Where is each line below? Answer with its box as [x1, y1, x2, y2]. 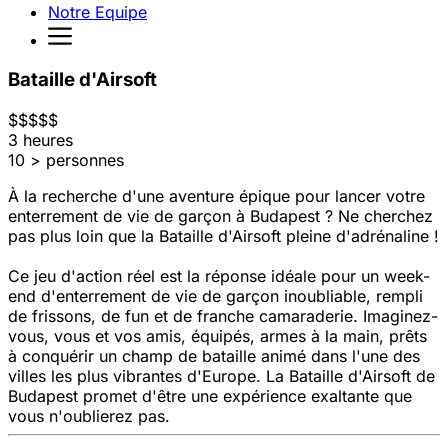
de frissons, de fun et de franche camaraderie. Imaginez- [8, 306, 438, 327]
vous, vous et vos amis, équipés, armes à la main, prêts [8, 326, 427, 347]
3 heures [8, 130, 73, 151]
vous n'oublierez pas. [8, 406, 170, 427]
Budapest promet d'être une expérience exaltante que [8, 386, 412, 407]
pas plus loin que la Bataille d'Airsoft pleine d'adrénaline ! [8, 226, 439, 247]
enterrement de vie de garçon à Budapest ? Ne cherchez [8, 206, 433, 227]
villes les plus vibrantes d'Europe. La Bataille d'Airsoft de [8, 366, 435, 387]
